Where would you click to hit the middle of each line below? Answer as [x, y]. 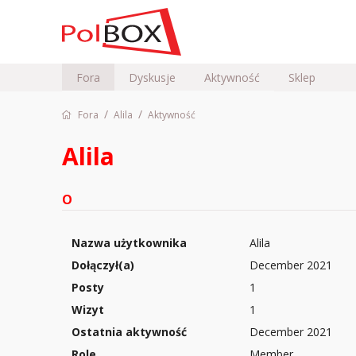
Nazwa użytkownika [129, 243]
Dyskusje [152, 77]
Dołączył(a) [103, 265]
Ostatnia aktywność [129, 332]
